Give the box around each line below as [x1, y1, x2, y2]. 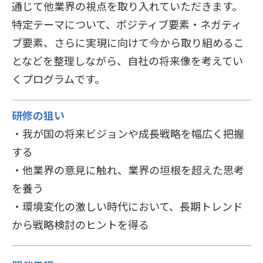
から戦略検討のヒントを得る [12, 217, 149, 232]
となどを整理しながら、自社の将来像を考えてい [12, 53, 243, 69]
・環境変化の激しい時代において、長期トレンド [12, 198, 243, 214]
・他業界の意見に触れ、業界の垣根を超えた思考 [12, 162, 244, 178]
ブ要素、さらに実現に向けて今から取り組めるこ [12, 35, 244, 50]
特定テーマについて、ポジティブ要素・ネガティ [12, 16, 242, 32]
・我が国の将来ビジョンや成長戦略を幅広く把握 [12, 126, 244, 141]
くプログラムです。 [12, 71, 105, 87]
